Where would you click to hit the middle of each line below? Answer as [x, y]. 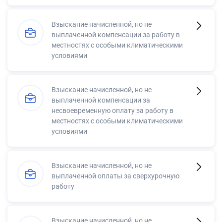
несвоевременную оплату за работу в [112, 111]
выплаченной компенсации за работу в [116, 35]
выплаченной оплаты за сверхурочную [115, 176]
